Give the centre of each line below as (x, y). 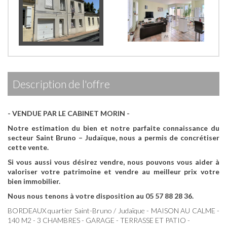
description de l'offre (65, 84)
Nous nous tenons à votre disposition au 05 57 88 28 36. (101, 196)
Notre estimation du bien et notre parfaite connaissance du (113, 128)
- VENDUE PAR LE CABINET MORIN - (69, 113)
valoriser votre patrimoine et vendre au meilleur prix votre (113, 172)
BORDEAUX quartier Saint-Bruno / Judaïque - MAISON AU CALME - (113, 211)
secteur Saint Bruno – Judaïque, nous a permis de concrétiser (113, 138)
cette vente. (28, 147)
